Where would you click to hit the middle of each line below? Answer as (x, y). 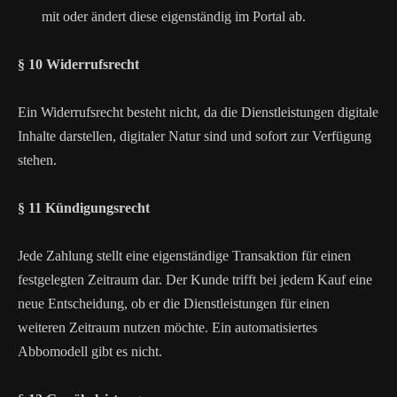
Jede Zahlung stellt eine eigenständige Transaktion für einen (184, 256)
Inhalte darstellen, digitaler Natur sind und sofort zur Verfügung (195, 136)
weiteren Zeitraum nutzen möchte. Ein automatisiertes (167, 327)
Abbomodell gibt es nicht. (90, 351)
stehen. (37, 160)
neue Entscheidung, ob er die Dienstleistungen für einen (174, 304)
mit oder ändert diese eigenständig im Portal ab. (174, 16)
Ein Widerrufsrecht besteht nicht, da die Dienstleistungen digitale (198, 112)
